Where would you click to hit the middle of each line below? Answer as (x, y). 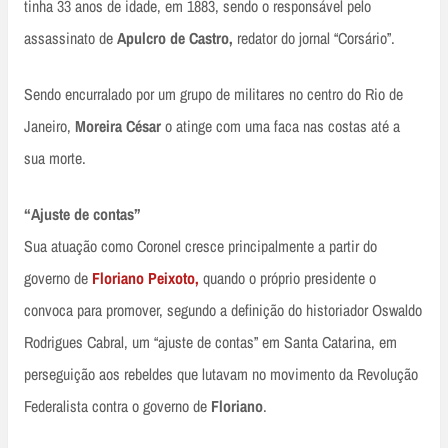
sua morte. (55, 158)
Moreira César (120, 126)
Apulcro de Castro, (177, 38)
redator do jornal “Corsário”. (316, 38)
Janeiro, (49, 126)
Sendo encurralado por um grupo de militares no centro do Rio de (213, 94)
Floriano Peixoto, (147, 278)
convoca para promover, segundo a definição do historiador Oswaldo (223, 310)
